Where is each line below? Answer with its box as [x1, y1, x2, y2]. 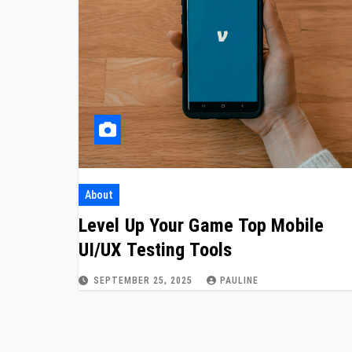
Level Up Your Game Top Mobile [79, 214, 324, 236]
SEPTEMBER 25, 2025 [93, 274, 196, 286]
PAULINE [220, 274, 258, 286]
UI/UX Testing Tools [79, 238, 232, 261]
